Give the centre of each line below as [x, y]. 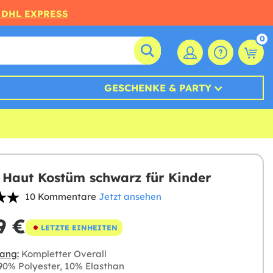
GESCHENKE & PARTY [158, 88]
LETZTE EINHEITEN [79, 227]
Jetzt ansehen [130, 197]
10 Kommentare [60, 197]
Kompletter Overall [62, 254]
